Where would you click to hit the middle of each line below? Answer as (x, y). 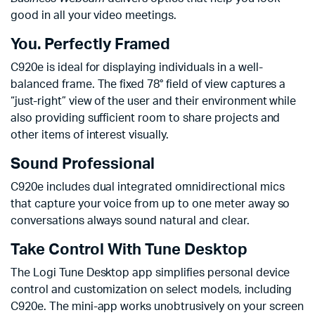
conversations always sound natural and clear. (130, 220)
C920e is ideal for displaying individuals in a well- (137, 67)
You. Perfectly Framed (90, 44)
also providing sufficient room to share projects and (146, 118)
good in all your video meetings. (94, 15)
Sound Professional (83, 163)
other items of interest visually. (90, 135)
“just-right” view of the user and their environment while (154, 101)
